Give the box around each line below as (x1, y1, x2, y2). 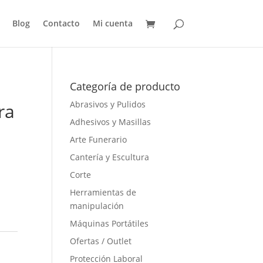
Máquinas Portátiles (70, 218, 149, 229)
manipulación (70, 200, 124, 211)
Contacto (42, 18, 80, 29)
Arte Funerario (70, 134, 127, 145)
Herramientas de (70, 187, 137, 198)
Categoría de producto (70, 79, 181, 93)
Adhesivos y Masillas (70, 116, 151, 127)
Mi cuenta (92, 18, 133, 29)
